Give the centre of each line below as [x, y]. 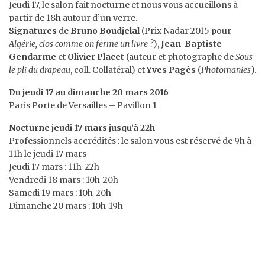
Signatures [33, 31]
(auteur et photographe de [180, 57]
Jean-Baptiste [191, 44]
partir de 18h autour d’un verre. [73, 18]
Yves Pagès [171, 70]
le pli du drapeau [40, 70]
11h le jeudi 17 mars [48, 154]
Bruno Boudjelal [105, 31]
